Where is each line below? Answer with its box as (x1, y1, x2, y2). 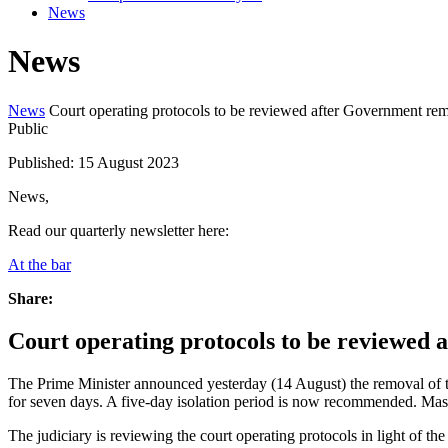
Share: (8, 289, 53, 307)
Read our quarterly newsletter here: (8, 221, 229, 239)
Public (8, 119, 48, 137)
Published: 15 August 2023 (8, 153, 179, 171)
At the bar (8, 255, 71, 273)
